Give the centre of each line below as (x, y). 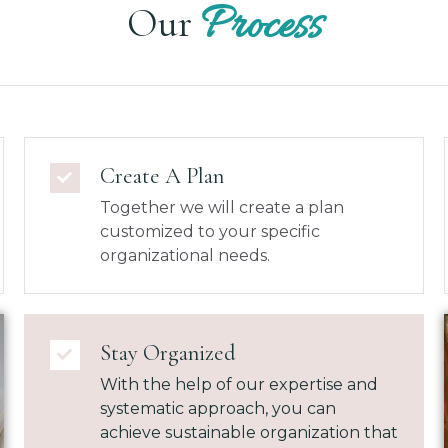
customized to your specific (209, 231)
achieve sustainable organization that (248, 432)
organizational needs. (184, 255)
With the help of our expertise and (238, 384)
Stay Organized (167, 352)
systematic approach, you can (217, 408)
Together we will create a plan (221, 207)
